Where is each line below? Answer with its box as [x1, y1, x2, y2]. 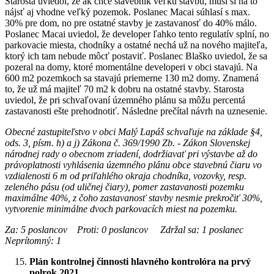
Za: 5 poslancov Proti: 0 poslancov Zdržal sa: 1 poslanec [5, 224, 258, 235]
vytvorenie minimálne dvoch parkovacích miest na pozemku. [5, 203, 237, 214]
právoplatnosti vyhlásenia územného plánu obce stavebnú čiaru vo [5, 159, 262, 170]
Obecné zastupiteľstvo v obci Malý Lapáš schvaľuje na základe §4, [5, 126, 262, 137]
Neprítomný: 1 [5, 235, 61, 246]
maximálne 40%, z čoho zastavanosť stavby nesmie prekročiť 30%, [5, 192, 267, 203]
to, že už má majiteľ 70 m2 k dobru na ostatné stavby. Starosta [5, 83, 244, 94]
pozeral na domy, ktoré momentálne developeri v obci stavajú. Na [5, 61, 257, 72]
